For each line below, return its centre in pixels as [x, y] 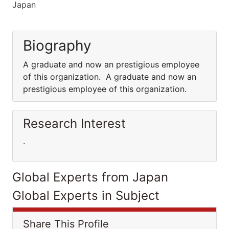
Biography [57, 45]
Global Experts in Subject [86, 196]
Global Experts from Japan [90, 177]
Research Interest [74, 123]
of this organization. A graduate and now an [110, 77]
